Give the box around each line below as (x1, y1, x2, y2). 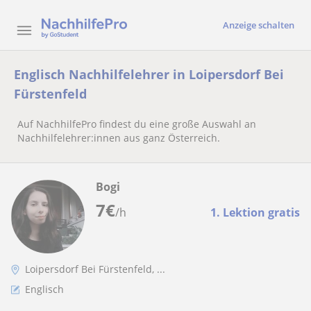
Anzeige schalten (223, 19, 294, 31)
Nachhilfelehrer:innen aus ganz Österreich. (17, 131, 220, 144)
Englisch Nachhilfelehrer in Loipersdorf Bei (14, 66, 284, 83)
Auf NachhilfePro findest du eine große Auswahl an (17, 117, 256, 131)
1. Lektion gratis (210, 205, 300, 220)
